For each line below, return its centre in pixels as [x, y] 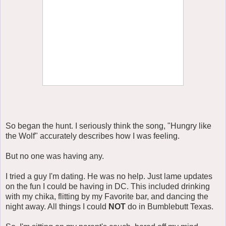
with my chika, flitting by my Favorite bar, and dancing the [107, 196]
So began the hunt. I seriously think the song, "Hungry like [108, 126]
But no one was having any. [55, 156]
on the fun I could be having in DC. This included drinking [108, 186]
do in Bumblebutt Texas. [169, 206]
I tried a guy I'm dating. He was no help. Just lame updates [109, 176]
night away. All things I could [57, 206]
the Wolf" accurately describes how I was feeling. [93, 136]
